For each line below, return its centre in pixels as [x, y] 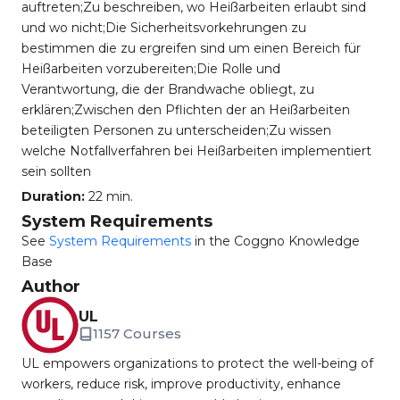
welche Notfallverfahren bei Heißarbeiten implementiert [196, 151]
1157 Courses [137, 333]
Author [51, 287]
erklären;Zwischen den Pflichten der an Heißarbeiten [186, 110]
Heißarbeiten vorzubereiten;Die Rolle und [151, 69]
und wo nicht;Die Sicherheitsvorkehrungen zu [164, 28]
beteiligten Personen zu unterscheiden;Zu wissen [176, 130]
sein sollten [56, 171]
